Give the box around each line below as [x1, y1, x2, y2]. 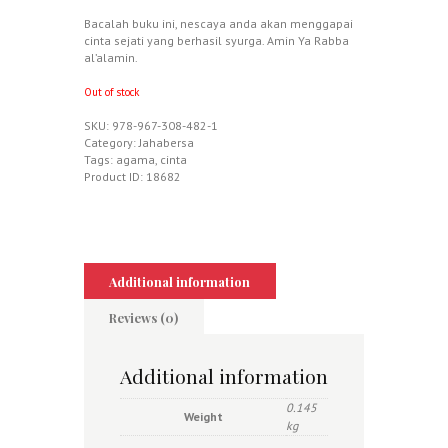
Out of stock [84, 84, 140, 99]
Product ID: [84, 169, 146, 185]
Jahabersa [139, 135, 194, 151]
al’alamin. [84, 49, 138, 65]
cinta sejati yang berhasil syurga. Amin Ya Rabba [84, 32, 349, 48]
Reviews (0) [109, 308, 179, 326]
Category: [84, 135, 139, 151]
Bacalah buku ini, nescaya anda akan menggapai [84, 15, 353, 31]
